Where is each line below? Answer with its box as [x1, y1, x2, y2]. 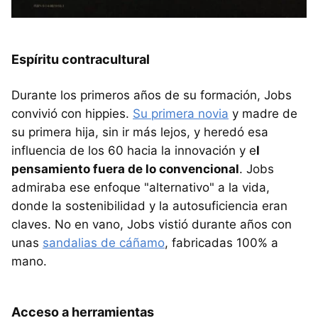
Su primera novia [133, 106, 229, 121]
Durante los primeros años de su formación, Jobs [11, 88, 292, 103]
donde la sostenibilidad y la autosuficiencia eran [11, 199, 287, 214]
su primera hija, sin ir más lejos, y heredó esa [11, 125, 268, 140]
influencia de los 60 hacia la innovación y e [11, 143, 256, 158]
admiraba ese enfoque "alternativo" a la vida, [11, 180, 270, 195]
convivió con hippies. [11, 106, 133, 121]
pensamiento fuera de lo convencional [11, 162, 239, 177]
